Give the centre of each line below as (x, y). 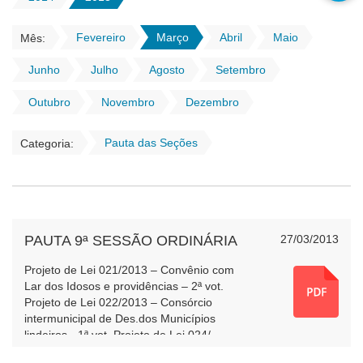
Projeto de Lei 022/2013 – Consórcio (118, 302)
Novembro (128, 102)
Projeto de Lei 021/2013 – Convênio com (129, 270)
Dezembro (212, 102)
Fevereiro (101, 37)
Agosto (167, 70)
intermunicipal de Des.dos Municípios (120, 318)
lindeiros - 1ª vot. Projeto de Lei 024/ (117, 335)
